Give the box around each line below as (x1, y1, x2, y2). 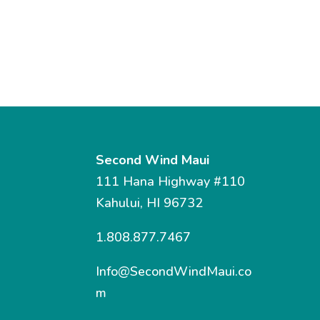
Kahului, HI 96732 (96, 194, 204, 211)
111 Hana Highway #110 (96, 172, 246, 190)
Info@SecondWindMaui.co (96, 262, 252, 280)
